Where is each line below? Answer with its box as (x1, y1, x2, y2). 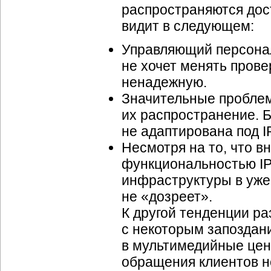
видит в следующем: (122, 18, 254, 34)
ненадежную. (122, 74, 207, 90)
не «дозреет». (122, 189, 212, 204)
